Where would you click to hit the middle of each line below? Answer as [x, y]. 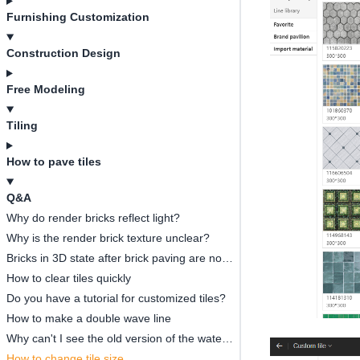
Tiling [22, 125]
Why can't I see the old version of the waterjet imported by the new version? [227, 338]
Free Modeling [46, 89]
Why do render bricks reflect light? [93, 218]
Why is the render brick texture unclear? [108, 238]
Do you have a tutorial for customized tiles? [116, 298]
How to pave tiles [54, 162]
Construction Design [63, 53]
